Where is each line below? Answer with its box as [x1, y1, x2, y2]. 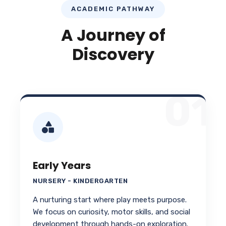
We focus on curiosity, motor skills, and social [33, 207, 190, 217]
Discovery [72, 43, 154, 66]
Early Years [33, 158, 91, 173]
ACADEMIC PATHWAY [71, 5, 155, 13]
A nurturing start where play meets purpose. [33, 195, 187, 205]
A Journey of [61, 24, 165, 47]
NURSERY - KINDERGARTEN [33, 177, 128, 185]
